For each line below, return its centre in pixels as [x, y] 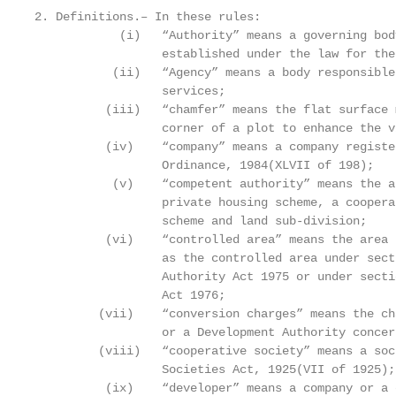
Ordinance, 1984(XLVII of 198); [204, 165]
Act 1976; [130, 295]
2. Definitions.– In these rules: [148, 17]
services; [130, 91]
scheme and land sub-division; [201, 221]
